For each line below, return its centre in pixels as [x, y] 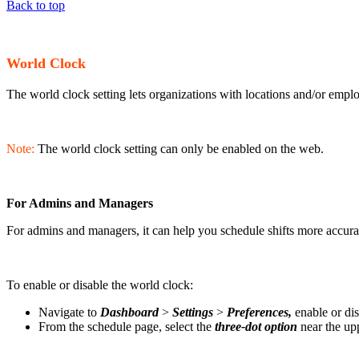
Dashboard [129, 313]
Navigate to [69, 313]
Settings [193, 313]
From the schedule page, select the [127, 327]
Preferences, [261, 313]
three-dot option [256, 327]
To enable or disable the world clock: [100, 285]
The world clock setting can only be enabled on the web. [179, 149]
